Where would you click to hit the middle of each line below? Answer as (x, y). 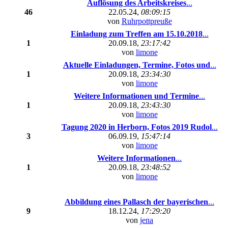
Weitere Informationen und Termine (136, 96)
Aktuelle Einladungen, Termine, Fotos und (136, 65)
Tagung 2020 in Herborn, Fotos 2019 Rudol (136, 127)
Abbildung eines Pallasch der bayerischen (136, 202)
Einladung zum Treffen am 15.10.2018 (136, 34)
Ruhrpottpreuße (147, 21)
